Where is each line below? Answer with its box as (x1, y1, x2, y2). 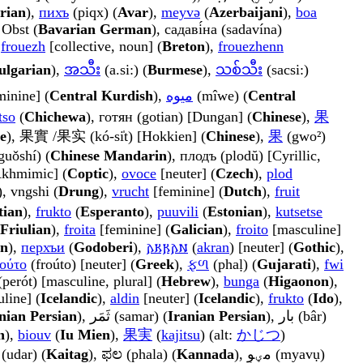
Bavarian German (38, 21, 152, 38)
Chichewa (24, 109, 86, 126)
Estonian (207, 203, 263, 220)
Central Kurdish (49, 88, 153, 105)
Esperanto (80, 203, 144, 220)
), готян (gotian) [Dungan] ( (86, 109, 252, 126)
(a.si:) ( (100, 62, 147, 79)
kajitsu (161, 327, 200, 344)
